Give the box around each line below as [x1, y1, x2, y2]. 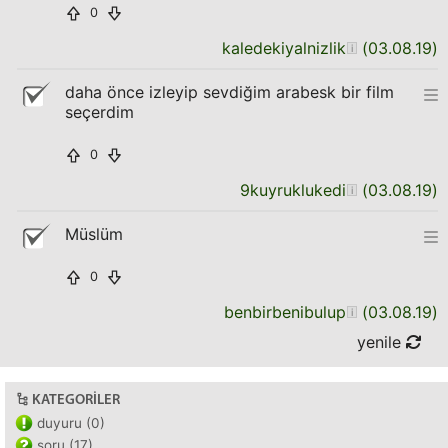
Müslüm [65, 224, 123, 244]
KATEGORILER [32, 393, 120, 408]
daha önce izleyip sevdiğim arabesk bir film [65, 82, 394, 102]
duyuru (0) [37, 415, 105, 431]
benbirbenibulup [224, 302, 346, 322]
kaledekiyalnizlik [222, 38, 346, 58]
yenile [357, 332, 406, 352]
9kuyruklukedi [240, 180, 346, 200]
